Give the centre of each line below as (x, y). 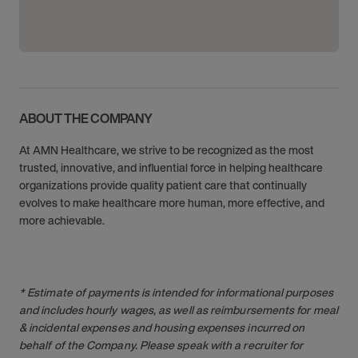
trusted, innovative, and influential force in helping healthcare (171, 167)
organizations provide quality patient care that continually (163, 185)
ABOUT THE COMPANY (86, 118)
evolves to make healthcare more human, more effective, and (172, 203)
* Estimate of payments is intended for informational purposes (176, 292)
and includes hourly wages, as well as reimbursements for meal (179, 310)
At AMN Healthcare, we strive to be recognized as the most (167, 150)
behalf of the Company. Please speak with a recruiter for (161, 345)
